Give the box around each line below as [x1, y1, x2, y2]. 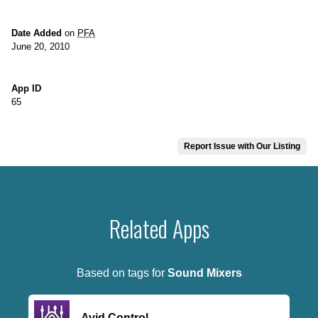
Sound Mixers [167, 267, 242, 279]
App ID [11, 83, 41, 94]
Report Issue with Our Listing [184, 141, 300, 151]
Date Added [11, 28, 62, 38]
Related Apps [109, 212, 209, 245]
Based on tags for [76, 267, 168, 279]
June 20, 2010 [11, 41, 70, 52]
